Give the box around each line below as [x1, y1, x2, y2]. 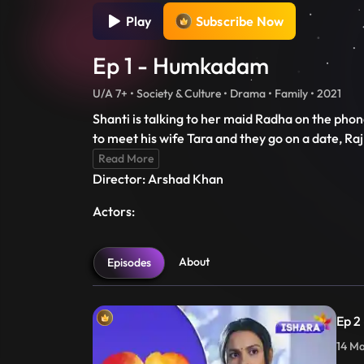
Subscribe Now [196, 13, 284, 30]
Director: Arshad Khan [93, 171, 223, 188]
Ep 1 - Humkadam [93, 51, 269, 80]
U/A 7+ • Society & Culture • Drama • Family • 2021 [93, 86, 341, 102]
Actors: [93, 203, 135, 220]
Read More [98, 151, 154, 167]
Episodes [107, 255, 151, 271]
